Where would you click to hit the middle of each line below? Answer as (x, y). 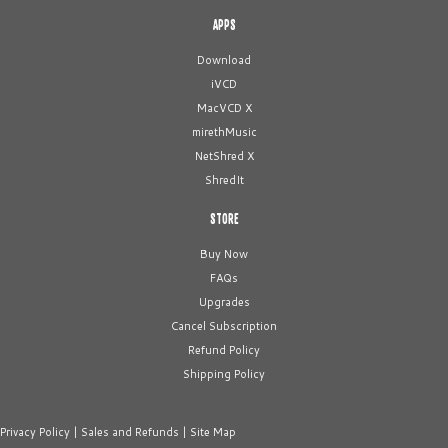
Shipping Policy (224, 374)
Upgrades (224, 302)
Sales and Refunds (130, 432)
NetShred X (224, 156)
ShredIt (224, 180)
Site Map (213, 432)
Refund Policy (224, 350)
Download (224, 60)
